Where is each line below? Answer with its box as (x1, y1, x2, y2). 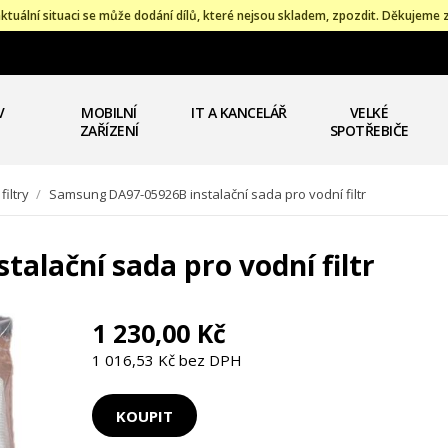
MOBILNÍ (81, 103, 137, 122)
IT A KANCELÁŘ (191, 103, 287, 122)
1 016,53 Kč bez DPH (91, 350, 242, 371)
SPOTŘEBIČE (329, 121, 409, 140)
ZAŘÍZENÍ (79, 121, 139, 140)
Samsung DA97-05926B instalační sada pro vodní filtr (49, 185, 366, 203)
